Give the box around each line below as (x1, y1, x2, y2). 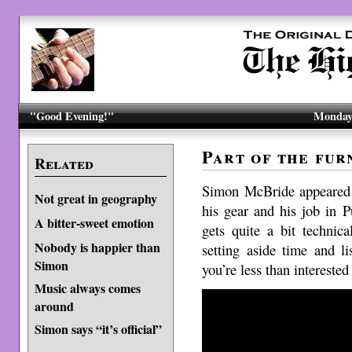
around (34, 297, 74, 313)
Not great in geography (34, 189, 157, 207)
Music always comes (34, 279, 141, 297)
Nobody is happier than (34, 238, 160, 256)
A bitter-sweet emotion (34, 214, 154, 232)
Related (34, 152, 93, 174)
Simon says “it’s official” (34, 320, 162, 338)
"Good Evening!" (30, 108, 115, 124)
